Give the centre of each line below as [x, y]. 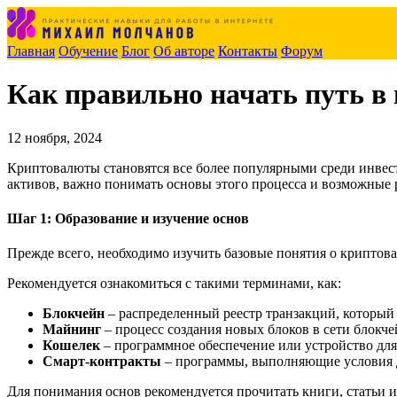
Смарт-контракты [102, 362]
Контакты [248, 51]
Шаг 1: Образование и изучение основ [128, 219]
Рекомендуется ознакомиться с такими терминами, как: [174, 284]
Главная [31, 51]
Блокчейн [74, 314]
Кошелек [71, 346]
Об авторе [184, 51]
